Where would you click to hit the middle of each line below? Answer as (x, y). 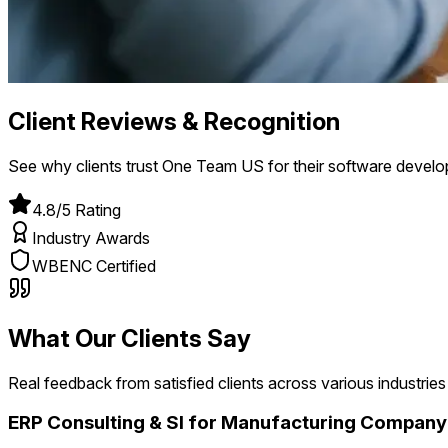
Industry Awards (91, 237)
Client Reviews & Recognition (174, 121)
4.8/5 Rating (76, 209)
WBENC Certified (94, 265)
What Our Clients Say (129, 338)
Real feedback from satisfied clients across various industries (227, 382)
